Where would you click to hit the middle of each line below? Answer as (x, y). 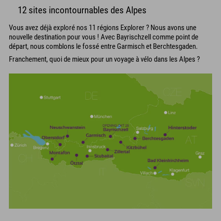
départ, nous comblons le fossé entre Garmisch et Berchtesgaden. (103, 46)
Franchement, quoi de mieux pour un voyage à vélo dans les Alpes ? (104, 59)
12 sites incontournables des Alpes (82, 10)
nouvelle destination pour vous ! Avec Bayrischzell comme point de (104, 37)
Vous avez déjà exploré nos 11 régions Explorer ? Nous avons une (103, 27)
